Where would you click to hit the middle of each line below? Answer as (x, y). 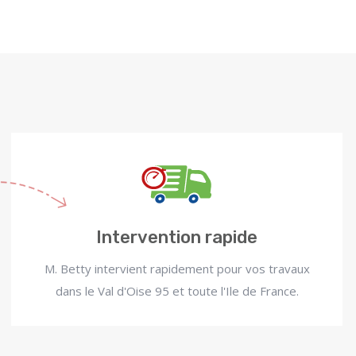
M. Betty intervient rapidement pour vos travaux (177, 269)
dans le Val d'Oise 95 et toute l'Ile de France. (177, 291)
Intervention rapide (177, 237)
